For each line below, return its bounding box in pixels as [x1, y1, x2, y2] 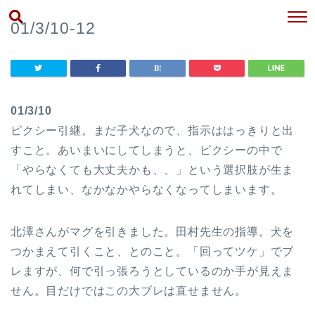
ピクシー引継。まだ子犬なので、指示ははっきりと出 [11, 124, 295, 136]
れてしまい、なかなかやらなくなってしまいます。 [11, 184, 283, 195]
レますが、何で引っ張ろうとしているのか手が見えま [11, 265, 295, 277]
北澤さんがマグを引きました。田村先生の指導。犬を [11, 226, 295, 238]
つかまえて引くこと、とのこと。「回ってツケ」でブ [11, 245, 295, 257]
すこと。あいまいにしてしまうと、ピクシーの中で [11, 144, 283, 156]
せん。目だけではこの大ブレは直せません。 [11, 285, 247, 297]
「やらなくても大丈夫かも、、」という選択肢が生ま [11, 164, 295, 176]
